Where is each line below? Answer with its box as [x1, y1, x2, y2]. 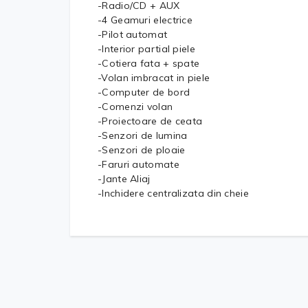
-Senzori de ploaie [98, 144, 186, 156]
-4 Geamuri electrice [98, 14, 192, 26]
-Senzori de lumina [98, 129, 188, 142]
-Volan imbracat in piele [98, 71, 210, 84]
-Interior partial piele [98, 43, 195, 55]
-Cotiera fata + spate [98, 57, 200, 69]
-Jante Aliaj [98, 173, 151, 185]
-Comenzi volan [98, 100, 173, 113]
